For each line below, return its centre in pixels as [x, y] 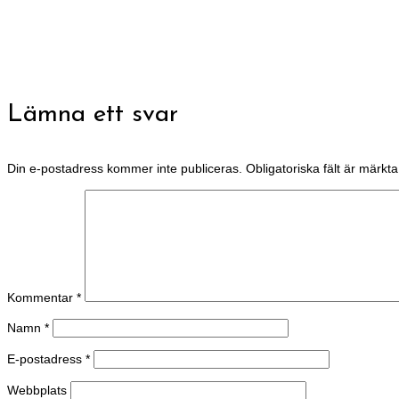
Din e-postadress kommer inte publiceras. [125, 169]
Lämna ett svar [93, 115]
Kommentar [42, 298]
